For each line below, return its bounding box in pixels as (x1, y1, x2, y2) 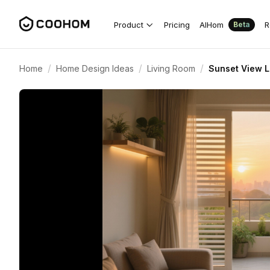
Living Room (147, 63, 195, 74)
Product (114, 19, 143, 30)
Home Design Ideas (56, 63, 134, 74)
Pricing (164, 19, 190, 30)
